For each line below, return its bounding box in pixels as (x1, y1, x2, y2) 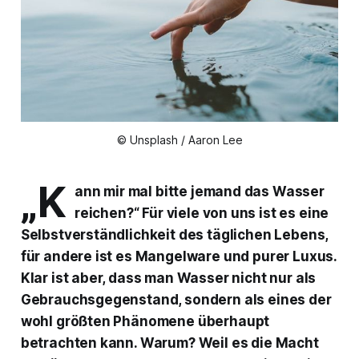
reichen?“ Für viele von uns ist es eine (74, 205, 329, 222)
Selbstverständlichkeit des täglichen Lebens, (20, 227, 329, 244)
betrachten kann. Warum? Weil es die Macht (20, 335, 319, 352)
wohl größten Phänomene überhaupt (20, 313, 270, 330)
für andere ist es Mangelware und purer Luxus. (20, 248, 337, 265)
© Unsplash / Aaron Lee (116, 133, 243, 147)
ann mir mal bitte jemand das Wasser (74, 184, 325, 200)
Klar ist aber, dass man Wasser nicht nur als (20, 270, 317, 287)
